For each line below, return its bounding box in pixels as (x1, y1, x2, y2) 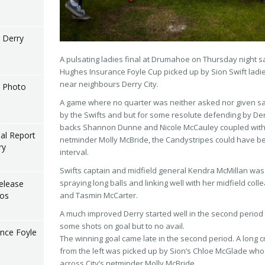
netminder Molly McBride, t (59, 134, 154, 146)
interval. (59, 147, 89, 158)
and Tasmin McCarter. (59, 190, 138, 201)
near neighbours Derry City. (59, 79, 159, 90)
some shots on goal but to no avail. (59, 221, 185, 232)
